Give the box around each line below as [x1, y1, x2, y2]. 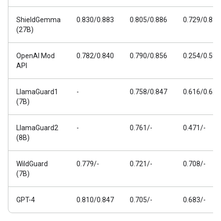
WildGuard [16, 160, 48, 168]
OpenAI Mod [16, 52, 55, 60]
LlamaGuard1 [16, 88, 58, 96]
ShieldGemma [16, 16, 61, 24]
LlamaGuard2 [16, 124, 58, 132]
